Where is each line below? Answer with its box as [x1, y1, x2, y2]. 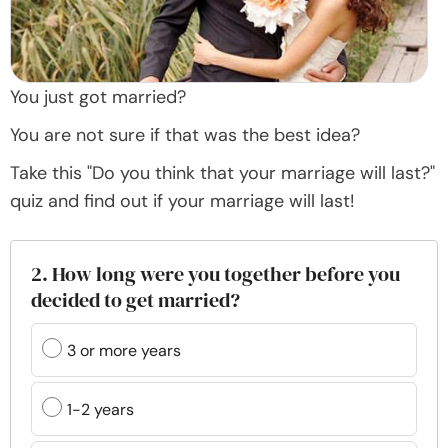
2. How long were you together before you [31, 260, 400, 289]
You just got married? [10, 85, 186, 110]
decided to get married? [31, 286, 240, 315]
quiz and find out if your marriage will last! [10, 189, 354, 214]
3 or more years [67, 339, 181, 361]
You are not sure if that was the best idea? [10, 123, 360, 148]
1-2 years [67, 398, 134, 420]
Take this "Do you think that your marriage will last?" [10, 161, 435, 186]
